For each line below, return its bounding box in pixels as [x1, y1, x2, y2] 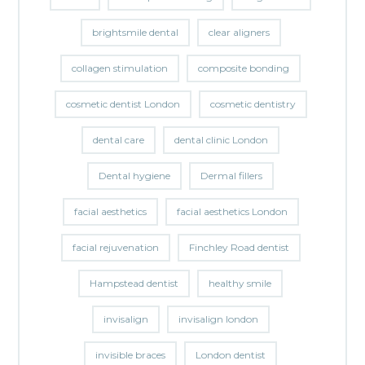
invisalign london [178, 312, 258, 325]
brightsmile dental [91, 25, 178, 38]
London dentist [196, 348, 266, 361]
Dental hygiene [99, 169, 170, 182]
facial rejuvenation [72, 240, 159, 253]
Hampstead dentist [90, 276, 178, 289]
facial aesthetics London [176, 204, 288, 218]
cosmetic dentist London [65, 97, 180, 110]
